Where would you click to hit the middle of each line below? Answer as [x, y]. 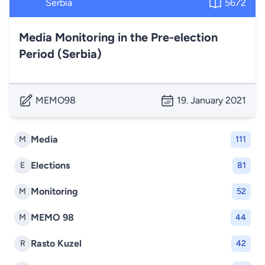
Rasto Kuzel [56, 243]
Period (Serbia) [60, 54]
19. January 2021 [211, 100]
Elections [50, 165]
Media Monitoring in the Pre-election [118, 37]
